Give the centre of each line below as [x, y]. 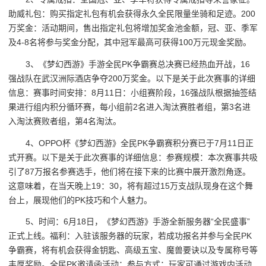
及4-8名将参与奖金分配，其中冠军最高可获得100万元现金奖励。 [130, 42]
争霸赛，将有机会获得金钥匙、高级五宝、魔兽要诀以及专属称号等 [133, 250]
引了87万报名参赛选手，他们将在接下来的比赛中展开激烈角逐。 [129, 171]
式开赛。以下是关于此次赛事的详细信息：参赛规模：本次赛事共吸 [133, 157]
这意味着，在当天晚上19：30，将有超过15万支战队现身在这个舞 [131, 186]
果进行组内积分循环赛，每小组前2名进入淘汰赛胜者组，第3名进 [129, 107]
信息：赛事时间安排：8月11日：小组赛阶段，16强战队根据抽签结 [132, 93]
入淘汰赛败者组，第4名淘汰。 [65, 121]
